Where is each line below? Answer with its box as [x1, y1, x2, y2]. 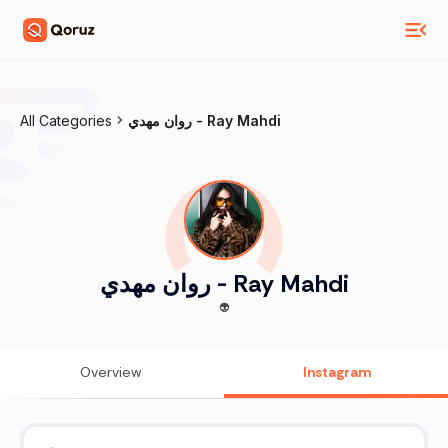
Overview [80, 363, 142, 382]
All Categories [20, 112, 112, 129]
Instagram [303, 363, 371, 382]
